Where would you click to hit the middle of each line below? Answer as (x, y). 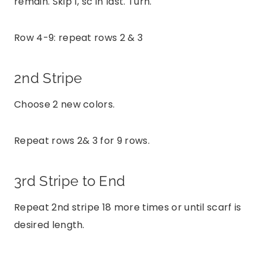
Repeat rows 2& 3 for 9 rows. (82, 140)
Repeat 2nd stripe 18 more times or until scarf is (128, 207)
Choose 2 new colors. (66, 104)
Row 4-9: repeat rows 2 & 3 (79, 37)
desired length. (51, 225)
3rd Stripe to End (70, 181)
